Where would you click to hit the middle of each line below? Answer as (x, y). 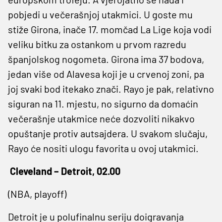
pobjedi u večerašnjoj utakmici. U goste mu (100, 14)
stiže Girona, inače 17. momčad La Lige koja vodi (110, 29)
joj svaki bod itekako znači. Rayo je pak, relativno (111, 88)
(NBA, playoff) (37, 194)
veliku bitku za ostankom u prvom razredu (97, 44)
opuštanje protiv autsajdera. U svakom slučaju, (108, 133)
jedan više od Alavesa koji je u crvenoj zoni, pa (106, 74)
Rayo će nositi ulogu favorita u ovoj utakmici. (103, 148)
